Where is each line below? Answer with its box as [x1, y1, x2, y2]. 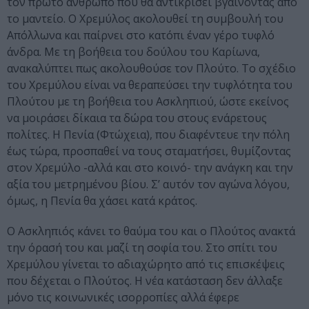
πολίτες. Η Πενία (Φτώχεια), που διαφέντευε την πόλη [7, 127, 290, 143]
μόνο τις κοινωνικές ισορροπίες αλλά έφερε [7, 290, 239, 306]
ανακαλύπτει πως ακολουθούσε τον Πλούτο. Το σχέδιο [7, 61, 296, 77]
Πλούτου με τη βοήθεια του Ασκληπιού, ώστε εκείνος [7, 94, 289, 110]
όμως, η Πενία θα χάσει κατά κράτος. [7, 193, 197, 209]
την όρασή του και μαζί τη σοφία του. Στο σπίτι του [7, 240, 277, 256]
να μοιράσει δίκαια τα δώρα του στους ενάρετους [7, 110, 267, 126]
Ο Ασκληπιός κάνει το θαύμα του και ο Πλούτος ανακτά [7, 223, 295, 239]
